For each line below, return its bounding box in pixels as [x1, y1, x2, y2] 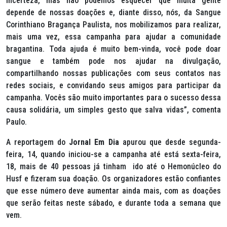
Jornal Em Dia [69, 137, 119, 147]
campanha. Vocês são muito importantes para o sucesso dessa [6, 93, 221, 102]
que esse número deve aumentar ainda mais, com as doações [6, 186, 221, 196]
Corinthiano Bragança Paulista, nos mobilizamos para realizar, [6, 20, 221, 29]
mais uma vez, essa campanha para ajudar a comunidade [6, 32, 221, 42]
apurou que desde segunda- [119, 137, 221, 147]
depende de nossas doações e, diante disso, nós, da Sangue [6, 8, 221, 17]
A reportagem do [6, 137, 69, 147]
